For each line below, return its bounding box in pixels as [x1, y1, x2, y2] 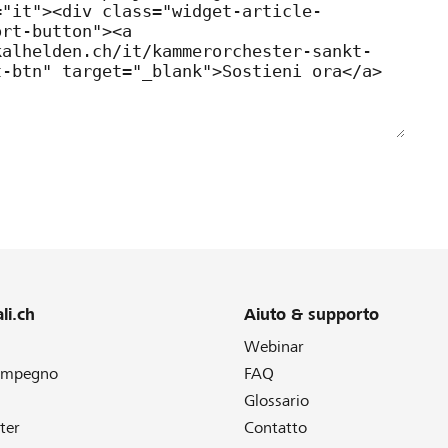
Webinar [244, 337, 304, 356]
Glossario [244, 391, 309, 410]
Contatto [244, 418, 307, 437]
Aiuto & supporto [244, 305, 379, 324]
